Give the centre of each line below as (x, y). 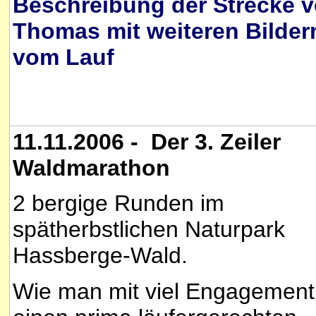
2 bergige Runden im (119, 203)
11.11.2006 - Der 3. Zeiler (147, 142)
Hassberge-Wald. (100, 256)
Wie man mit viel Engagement (164, 291)
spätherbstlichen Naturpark (149, 230)
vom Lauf (63, 57)
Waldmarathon (91, 168)
